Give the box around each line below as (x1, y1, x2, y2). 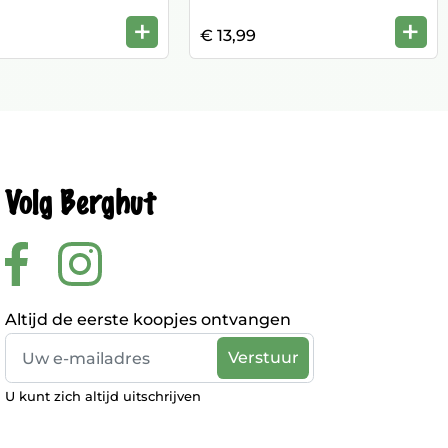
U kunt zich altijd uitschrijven (5, 388, 201, 404)
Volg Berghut (5, 187, 155, 221)
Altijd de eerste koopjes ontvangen (5, 310, 291, 329)
